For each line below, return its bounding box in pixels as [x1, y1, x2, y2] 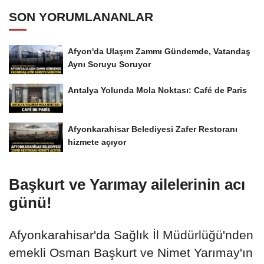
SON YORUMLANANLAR [9, 10, 153, 24]
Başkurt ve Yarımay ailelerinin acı [9, 175, 245, 193]
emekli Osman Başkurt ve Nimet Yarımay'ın [9, 245, 253, 259]
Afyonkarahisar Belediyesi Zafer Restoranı [68, 124, 237, 134]
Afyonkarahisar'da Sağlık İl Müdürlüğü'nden [9, 227, 253, 242]
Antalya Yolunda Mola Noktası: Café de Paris [68, 85, 247, 95]
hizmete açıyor [68, 137, 126, 147]
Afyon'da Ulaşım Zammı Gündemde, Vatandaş [68, 47, 250, 57]
